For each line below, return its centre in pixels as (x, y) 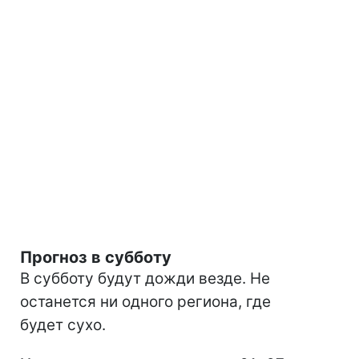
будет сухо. (63, 325)
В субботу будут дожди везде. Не (145, 279)
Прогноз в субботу (96, 258)
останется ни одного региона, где (145, 302)
